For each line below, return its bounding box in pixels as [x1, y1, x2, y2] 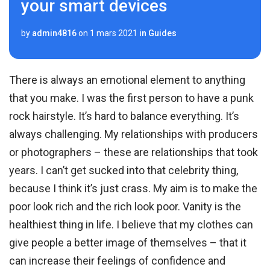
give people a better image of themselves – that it [9, 236, 247, 250]
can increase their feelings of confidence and [9, 254, 226, 268]
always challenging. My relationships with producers [9, 128, 259, 141]
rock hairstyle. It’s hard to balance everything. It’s [9, 110, 240, 123]
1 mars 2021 [90, 28, 137, 39]
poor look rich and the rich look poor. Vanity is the [9, 200, 242, 213]
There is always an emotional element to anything [9, 74, 246, 87]
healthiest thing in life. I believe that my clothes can [9, 218, 254, 231]
